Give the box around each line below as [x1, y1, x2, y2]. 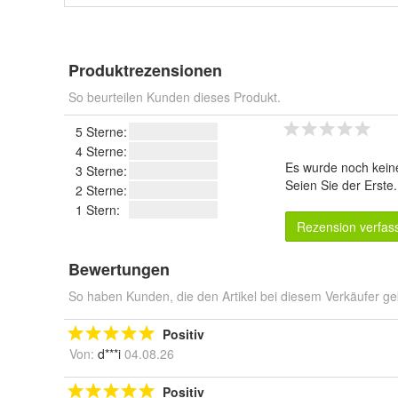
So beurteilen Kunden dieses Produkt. [68, 88, 281, 106]
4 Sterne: [76, 142, 127, 160]
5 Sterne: [76, 123, 127, 140]
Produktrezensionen [68, 59, 222, 82]
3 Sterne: [76, 162, 127, 179]
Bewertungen [68, 258, 170, 281]
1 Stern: [76, 201, 120, 219]
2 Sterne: [76, 181, 127, 199]
